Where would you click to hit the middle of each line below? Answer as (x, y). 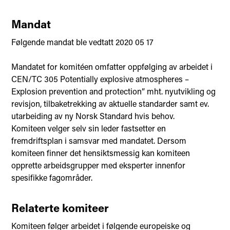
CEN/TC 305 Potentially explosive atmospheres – (100, 79)
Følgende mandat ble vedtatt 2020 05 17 (83, 42)
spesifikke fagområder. (52, 178)
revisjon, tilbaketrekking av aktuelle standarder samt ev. (110, 104)
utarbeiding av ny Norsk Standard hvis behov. (93, 116)
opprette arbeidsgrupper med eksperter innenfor (99, 165)
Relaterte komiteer (60, 208)
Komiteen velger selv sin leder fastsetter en (89, 128)
